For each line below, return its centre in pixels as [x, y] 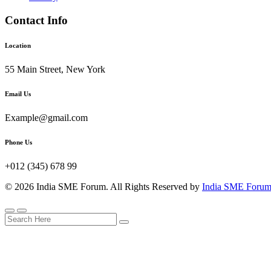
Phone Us [18, 142]
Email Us [18, 94]
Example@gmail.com [46, 118]
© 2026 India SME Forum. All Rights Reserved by [103, 187]
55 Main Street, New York [55, 70]
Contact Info [36, 20]
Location [18, 46]
